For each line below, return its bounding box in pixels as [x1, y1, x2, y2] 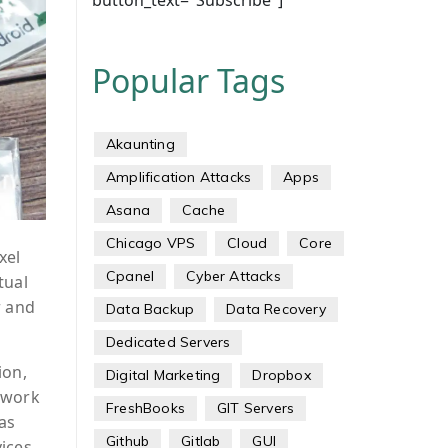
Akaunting [105, 135, 175, 153]
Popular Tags [91, 59, 285, 102]
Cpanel [105, 267, 155, 285]
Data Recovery [226, 300, 326, 318]
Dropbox [252, 366, 311, 384]
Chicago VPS [105, 234, 196, 252]
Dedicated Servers [105, 333, 231, 351]
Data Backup [105, 300, 195, 318]
